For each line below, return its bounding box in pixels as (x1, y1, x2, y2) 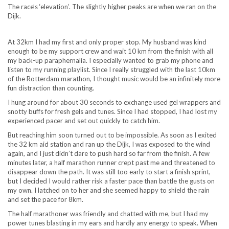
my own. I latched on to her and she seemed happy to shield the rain (8, 186, 210, 194)
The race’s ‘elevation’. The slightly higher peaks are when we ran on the (8, 2, 216, 11)
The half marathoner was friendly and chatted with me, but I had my (8, 209, 209, 218)
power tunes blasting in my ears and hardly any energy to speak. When (8, 218, 217, 227)
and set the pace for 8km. (8, 195, 83, 203)
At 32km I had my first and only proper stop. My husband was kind (8, 37, 207, 46)
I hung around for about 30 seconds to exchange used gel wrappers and (8, 98, 221, 106)
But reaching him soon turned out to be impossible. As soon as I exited (8, 130, 217, 139)
